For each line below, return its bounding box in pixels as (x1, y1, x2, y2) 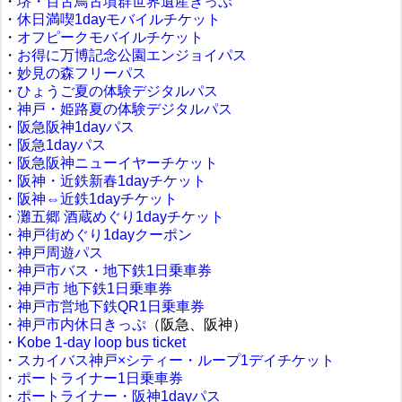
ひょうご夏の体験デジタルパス (17, 83, 218, 99)
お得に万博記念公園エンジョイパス (17, 48, 247, 63)
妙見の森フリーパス (17, 66, 146, 81)
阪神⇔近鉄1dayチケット (17, 191, 178, 206)
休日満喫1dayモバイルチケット (17, 12, 221, 27)
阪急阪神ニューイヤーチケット (17, 155, 218, 170)
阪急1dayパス (17, 137, 106, 153)
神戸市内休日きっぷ (17, 317, 146, 332)
